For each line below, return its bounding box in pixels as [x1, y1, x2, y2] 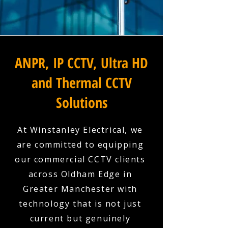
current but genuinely [30, 213, 131, 224]
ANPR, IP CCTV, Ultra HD [15, 53, 148, 72]
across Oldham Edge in [28, 168, 132, 180]
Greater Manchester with [23, 183, 137, 194]
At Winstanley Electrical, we [17, 124, 143, 135]
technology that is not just [19, 198, 141, 209]
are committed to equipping [16, 139, 144, 150]
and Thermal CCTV [31, 73, 132, 92]
